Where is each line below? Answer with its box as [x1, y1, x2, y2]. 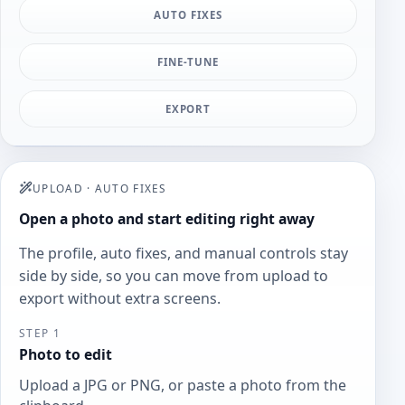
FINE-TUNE [156, 55, 220, 70]
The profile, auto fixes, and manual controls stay [19, 242, 348, 263]
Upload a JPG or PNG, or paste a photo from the [19, 375, 346, 396]
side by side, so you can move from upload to [19, 265, 328, 286]
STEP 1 [19, 325, 61, 340]
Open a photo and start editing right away [19, 208, 315, 229]
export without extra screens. [19, 287, 221, 308]
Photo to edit [19, 344, 112, 364]
